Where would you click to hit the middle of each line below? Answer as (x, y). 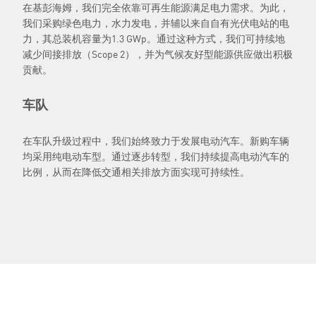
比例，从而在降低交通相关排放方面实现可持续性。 (136, 171)
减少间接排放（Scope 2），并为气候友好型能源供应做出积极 (158, 54)
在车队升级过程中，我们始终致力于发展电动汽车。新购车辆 (156, 140)
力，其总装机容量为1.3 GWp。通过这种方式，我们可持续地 (154, 38)
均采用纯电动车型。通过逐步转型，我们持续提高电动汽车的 (156, 156)
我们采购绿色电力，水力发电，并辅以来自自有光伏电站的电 (156, 23)
